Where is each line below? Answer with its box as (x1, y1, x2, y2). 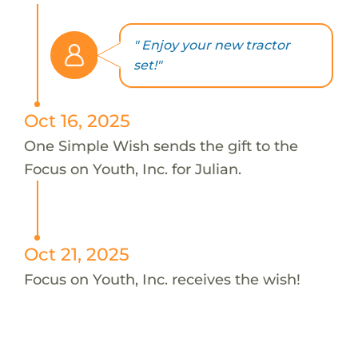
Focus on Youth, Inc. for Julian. (23, 159, 241, 178)
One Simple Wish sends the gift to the (23, 136, 298, 155)
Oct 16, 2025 (23, 109, 130, 131)
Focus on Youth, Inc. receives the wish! (23, 269, 300, 288)
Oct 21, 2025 (23, 243, 129, 265)
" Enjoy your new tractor (133, 38, 290, 54)
